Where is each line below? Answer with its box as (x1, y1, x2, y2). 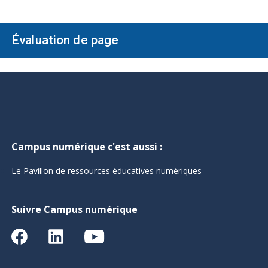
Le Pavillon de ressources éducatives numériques (11, 165, 202, 176)
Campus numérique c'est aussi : (11, 140, 162, 153)
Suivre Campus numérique (11, 203, 138, 216)
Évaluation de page (11, 33, 119, 47)
